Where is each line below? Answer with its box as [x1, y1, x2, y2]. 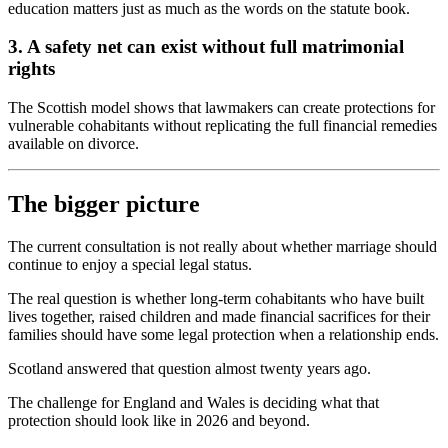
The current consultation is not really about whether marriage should [8, 238, 437, 255]
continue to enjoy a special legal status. [8, 256, 252, 273]
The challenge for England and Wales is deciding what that [8, 394, 379, 411]
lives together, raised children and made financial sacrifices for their [8, 308, 430, 325]
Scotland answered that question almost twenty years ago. [8, 360, 371, 377]
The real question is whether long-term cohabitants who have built [8, 290, 424, 307]
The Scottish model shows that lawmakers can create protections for [8, 99, 435, 117]
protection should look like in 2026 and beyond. [8, 412, 310, 429]
